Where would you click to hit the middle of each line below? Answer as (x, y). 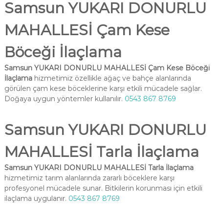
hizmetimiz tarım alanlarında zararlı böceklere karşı (89, 178)
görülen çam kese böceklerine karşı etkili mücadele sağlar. (103, 88)
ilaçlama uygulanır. (36, 198)
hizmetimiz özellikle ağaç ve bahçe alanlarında (111, 78)
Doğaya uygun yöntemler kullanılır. (64, 99)
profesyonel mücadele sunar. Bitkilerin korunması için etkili (103, 188)
